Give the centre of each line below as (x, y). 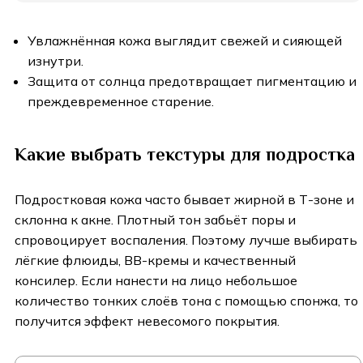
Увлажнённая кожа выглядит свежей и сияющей (185, 41)
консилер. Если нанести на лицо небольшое (156, 281)
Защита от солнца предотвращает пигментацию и (192, 81)
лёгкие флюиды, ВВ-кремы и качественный (155, 261)
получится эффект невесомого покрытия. (149, 321)
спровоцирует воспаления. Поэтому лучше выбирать (186, 240)
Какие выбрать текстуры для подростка (185, 155)
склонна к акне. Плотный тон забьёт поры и (155, 220)
